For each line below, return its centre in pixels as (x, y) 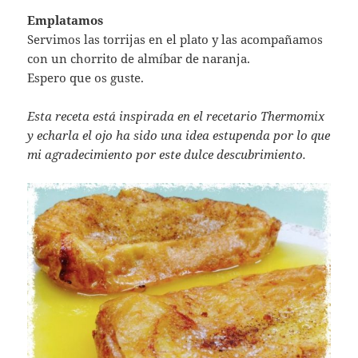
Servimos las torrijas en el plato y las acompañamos (175, 40)
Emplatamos (66, 20)
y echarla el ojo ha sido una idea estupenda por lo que (179, 135)
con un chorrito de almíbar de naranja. (139, 59)
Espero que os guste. (86, 78)
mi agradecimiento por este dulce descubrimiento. (167, 155)
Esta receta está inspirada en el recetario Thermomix (176, 116)
